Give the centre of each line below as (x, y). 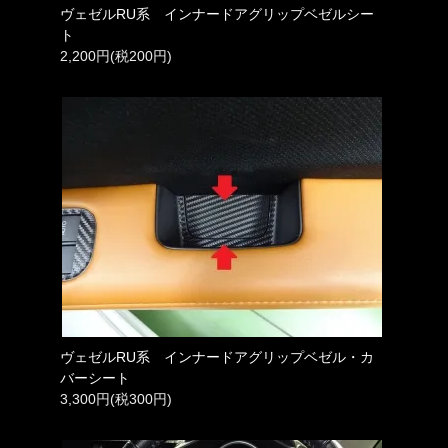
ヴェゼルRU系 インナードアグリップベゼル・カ (217, 356)
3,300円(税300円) (116, 398)
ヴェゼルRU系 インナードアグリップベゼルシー (217, 13)
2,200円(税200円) (116, 55)
